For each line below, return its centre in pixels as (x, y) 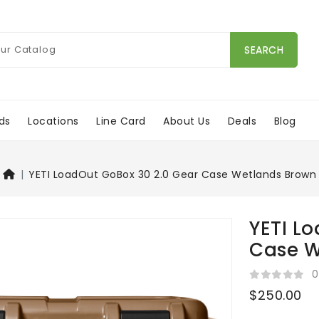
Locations (53, 121)
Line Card (121, 121)
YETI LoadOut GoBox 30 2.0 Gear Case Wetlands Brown (172, 175)
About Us (187, 121)
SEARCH (264, 49)
